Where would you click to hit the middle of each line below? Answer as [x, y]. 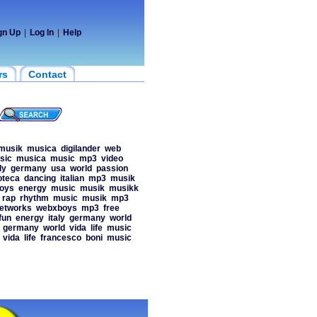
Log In [41, 33]
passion [112, 168]
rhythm [34, 198]
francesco [60, 238]
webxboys [56, 208]
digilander [80, 149]
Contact [47, 74]
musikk [123, 188]
